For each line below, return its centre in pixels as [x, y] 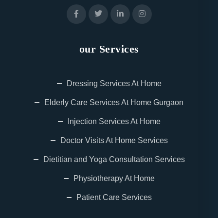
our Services [109, 49]
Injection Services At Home [114, 121]
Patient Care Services [114, 197]
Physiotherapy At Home [114, 178]
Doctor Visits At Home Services [114, 140]
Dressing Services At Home [114, 83]
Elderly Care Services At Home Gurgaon [114, 102]
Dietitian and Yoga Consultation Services [114, 159]
